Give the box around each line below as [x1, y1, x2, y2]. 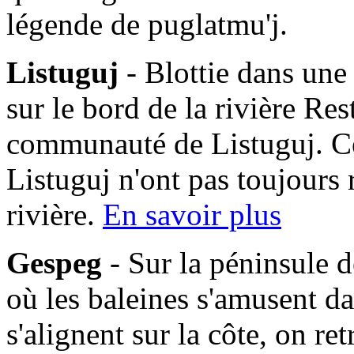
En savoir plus [103, 197, 281, 232]
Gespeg [6, 245, 102, 280]
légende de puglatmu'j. [6, 6, 288, 41]
